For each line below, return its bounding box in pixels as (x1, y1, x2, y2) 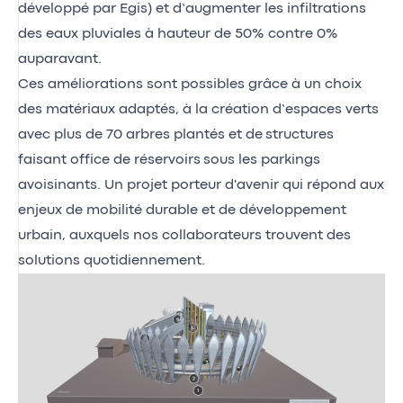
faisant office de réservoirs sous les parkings (18, 153, 320, 166)
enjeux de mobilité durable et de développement (18, 203, 346, 217)
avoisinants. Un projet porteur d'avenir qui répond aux (18, 178, 384, 192)
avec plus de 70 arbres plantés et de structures (18, 128, 334, 141)
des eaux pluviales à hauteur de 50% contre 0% (18, 27, 338, 40)
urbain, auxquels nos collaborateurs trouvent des (18, 228, 351, 242)
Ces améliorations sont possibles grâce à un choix (18, 77, 362, 91)
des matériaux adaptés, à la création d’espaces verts (18, 103, 379, 116)
